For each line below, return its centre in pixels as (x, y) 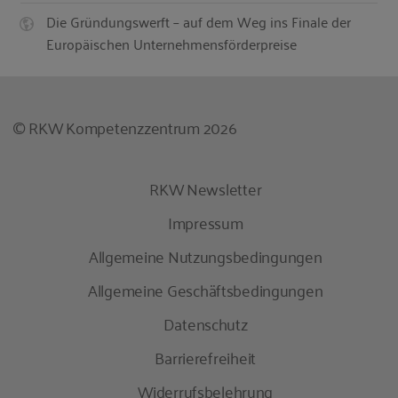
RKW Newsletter (206, 188)
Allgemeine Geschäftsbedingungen (206, 289)
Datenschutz (205, 323)
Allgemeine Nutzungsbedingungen (205, 255)
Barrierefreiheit (205, 357)
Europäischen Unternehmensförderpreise (172, 44)
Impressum (205, 222)
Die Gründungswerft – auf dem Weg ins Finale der (199, 22)
